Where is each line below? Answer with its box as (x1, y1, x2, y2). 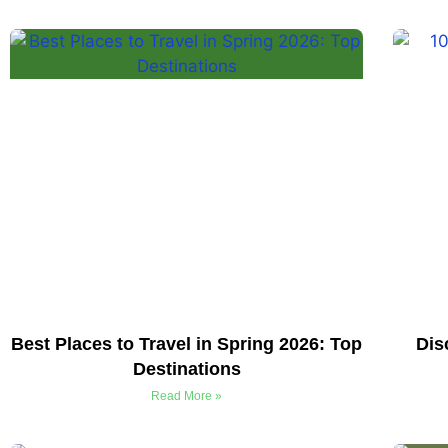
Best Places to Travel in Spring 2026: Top (11, 334, 363, 355)
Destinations (132, 359, 241, 380)
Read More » (151, 389, 223, 404)
